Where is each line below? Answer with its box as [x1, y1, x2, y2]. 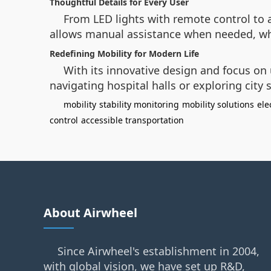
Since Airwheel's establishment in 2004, [57, 244, 260, 258]
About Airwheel [44, 204, 137, 221]
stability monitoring [99, 99, 179, 110]
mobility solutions [182, 99, 254, 110]
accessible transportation [81, 114, 184, 126]
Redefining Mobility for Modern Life [50, 48, 199, 59]
